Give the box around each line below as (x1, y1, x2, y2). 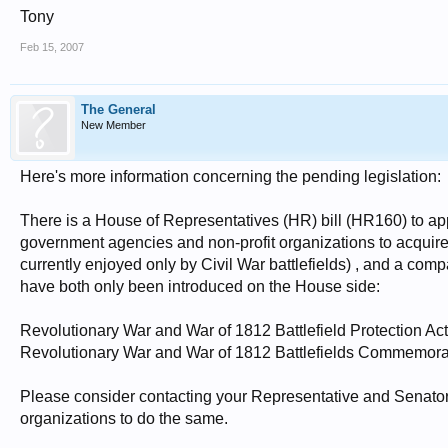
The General (81, 102, 156, 117)
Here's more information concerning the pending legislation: (20, 168, 441, 185)
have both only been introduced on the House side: (20, 278, 380, 295)
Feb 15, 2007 (20, 41, 84, 53)
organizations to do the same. (20, 410, 228, 427)
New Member (81, 119, 146, 131)
